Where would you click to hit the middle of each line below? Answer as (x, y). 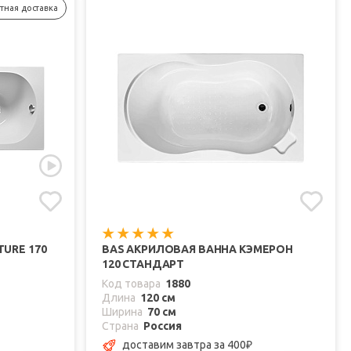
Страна (120, 326)
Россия (163, 326)
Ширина (122, 312)
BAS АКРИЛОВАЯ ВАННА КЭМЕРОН (197, 250)
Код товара (131, 284)
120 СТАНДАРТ (143, 264)
